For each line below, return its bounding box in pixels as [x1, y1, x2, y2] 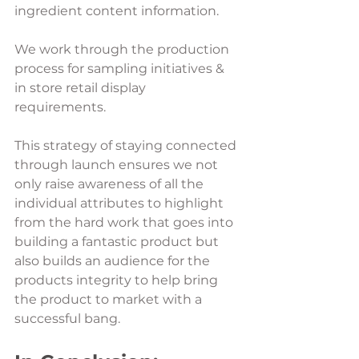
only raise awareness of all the [14, 175, 207, 192]
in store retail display [14, 79, 149, 95]
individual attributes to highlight [14, 195, 227, 211]
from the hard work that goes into [14, 214, 236, 230]
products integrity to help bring [14, 272, 221, 288]
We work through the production [14, 41, 232, 57]
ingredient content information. [14, 2, 222, 18]
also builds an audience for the [14, 252, 213, 268]
